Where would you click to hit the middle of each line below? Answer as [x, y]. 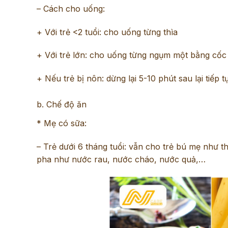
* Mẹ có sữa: [62, 123]
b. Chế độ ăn [62, 104]
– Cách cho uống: [71, 8]
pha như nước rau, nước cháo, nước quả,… [121, 159]
